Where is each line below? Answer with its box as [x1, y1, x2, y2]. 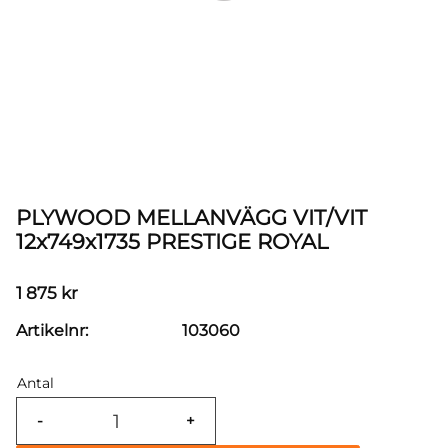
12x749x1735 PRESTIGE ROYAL [16, 229, 328, 254]
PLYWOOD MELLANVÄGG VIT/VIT [16, 205, 367, 230]
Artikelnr [16, 320, 85, 340]
